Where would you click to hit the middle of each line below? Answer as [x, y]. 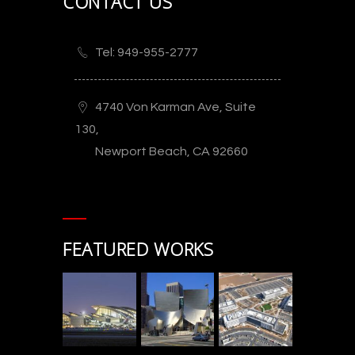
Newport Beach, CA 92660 [172, 152]
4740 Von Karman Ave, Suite [176, 107]
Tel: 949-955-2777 [147, 53]
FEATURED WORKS [138, 249]
